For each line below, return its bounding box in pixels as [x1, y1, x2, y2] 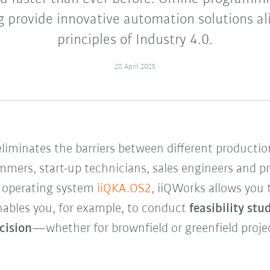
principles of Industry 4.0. [57, 33, 213, 48]
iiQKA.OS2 [96, 182, 151, 196]
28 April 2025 [114, 63, 155, 71]
